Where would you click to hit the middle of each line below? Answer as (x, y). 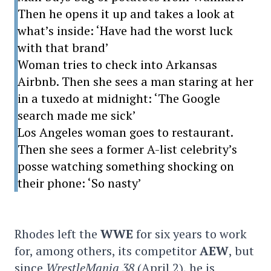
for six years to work (190, 234)
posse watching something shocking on (126, 166)
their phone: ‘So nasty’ (80, 183)
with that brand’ (64, 48)
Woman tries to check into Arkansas (118, 65)
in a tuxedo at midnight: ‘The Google (119, 99)
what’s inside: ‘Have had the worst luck (126, 31)
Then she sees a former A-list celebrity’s (128, 149)
